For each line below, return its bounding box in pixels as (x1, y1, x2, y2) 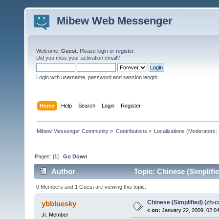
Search (78, 102, 96, 109)
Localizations (153, 128, 185, 134)
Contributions (115, 128, 147, 134)
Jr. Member (41, 211, 68, 218)
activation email (81, 55, 117, 61)
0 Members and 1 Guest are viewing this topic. (36, 183, 147, 190)
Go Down (63, 153, 88, 159)
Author (51, 167, 76, 176)
